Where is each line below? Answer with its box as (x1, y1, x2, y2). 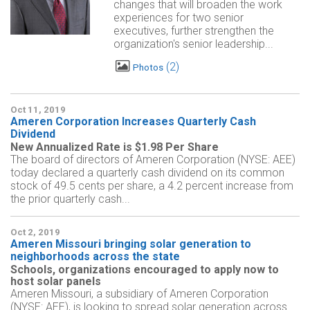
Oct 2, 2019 (10, 227, 60, 238)
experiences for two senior (113, 10, 244, 24)
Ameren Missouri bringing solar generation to (10, 237, 251, 251)
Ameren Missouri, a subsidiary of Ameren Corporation (10, 287, 268, 301)
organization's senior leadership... (113, 37, 273, 51)
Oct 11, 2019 (10, 104, 66, 116)
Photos (133, 62, 164, 73)
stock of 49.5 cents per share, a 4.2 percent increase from (10, 179, 293, 193)
